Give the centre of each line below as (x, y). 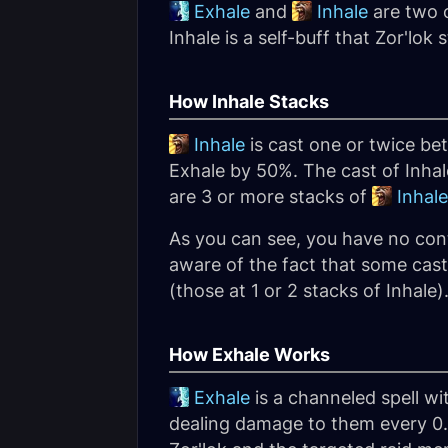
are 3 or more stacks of (270, 196)
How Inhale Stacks (249, 101)
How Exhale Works (249, 354)
